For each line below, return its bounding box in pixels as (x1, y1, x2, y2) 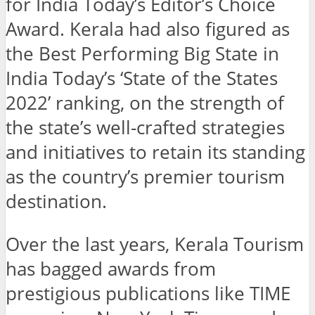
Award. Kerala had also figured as (6, 17, 290, 42)
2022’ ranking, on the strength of (6, 91, 284, 116)
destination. (6, 189, 107, 214)
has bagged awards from (6, 256, 216, 281)
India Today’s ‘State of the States (6, 66, 278, 91)
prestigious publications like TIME (6, 281, 290, 306)
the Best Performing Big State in (6, 41, 279, 67)
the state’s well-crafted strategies (6, 115, 285, 141)
